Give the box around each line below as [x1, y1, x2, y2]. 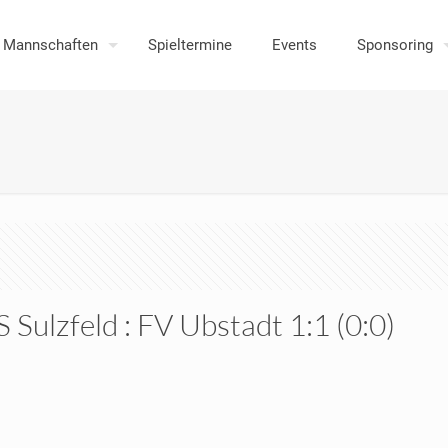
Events [272, 36, 318, 54]
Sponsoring [357, 36, 434, 54]
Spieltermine [148, 36, 233, 54]
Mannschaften [3, 36, 99, 54]
